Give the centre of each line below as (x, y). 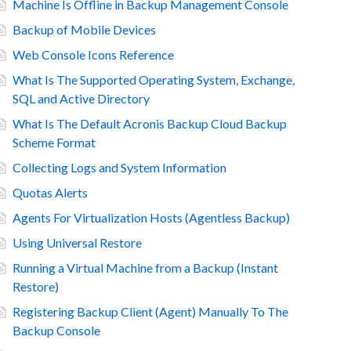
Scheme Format (54, 142)
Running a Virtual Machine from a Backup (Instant (145, 268)
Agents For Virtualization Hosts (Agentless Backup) (151, 217)
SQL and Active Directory (81, 98)
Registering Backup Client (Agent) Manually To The (150, 311)
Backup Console (56, 330)
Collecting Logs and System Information (119, 167)
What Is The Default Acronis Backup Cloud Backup (150, 123)
